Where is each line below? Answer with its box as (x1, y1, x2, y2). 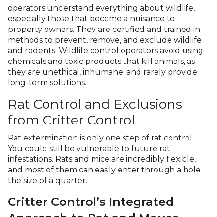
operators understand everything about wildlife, (8, 3, 195, 13)
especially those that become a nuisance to (8, 14, 175, 23)
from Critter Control (8, 112, 135, 128)
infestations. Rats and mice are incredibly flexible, (8, 155, 196, 164)
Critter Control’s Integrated (8, 195, 174, 209)
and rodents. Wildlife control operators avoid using (8, 46, 203, 55)
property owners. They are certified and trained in (8, 25, 200, 34)
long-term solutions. (8, 78, 86, 87)
